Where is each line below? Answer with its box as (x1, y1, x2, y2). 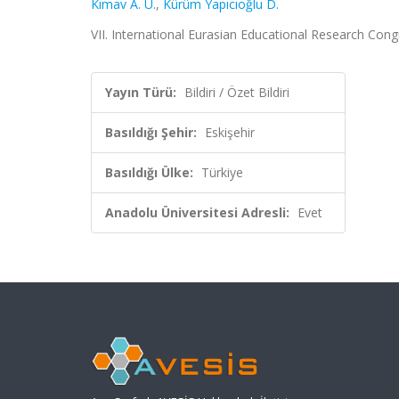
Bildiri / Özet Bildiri (184, 84, 289, 101)
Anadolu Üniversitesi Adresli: (105, 204, 289, 221)
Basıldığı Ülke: (105, 164, 193, 181)
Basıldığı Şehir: (105, 124, 197, 141)
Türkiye (201, 164, 243, 181)
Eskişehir (205, 124, 255, 141)
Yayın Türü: (105, 84, 176, 101)
